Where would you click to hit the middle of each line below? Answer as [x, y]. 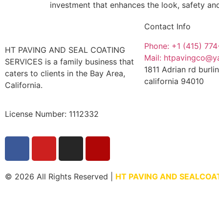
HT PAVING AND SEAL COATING [65, 50]
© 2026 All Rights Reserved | [60, 177]
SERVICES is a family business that [69, 62]
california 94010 [174, 81]
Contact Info [167, 27]
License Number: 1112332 [52, 114]
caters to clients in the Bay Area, [65, 74]
